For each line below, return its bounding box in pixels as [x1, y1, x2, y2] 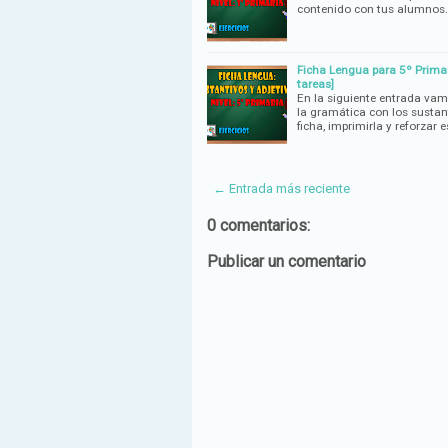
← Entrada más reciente [213, 180, 350, 196]
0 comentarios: [207, 215, 310, 235]
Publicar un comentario [207, 251, 366, 271]
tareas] [297, 76, 334, 91]
